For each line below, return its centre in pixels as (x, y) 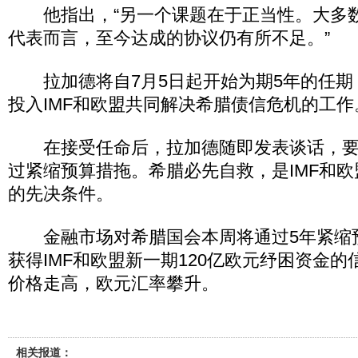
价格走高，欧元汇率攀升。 (113, 283)
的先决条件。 (61, 194)
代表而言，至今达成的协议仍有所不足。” (169, 38)
